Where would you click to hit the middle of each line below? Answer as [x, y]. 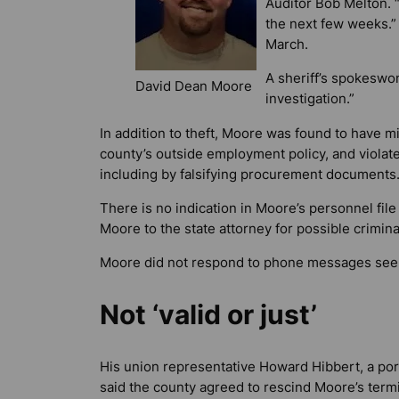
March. [287, 45]
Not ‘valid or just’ [208, 314]
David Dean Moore [194, 86]
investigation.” [310, 99]
